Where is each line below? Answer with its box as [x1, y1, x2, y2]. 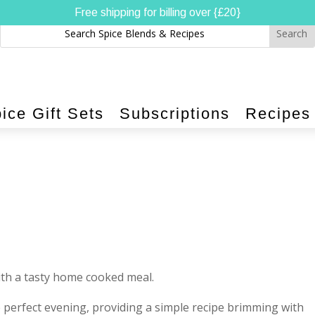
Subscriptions [120, 105, 230, 122]
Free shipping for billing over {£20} [75, 6, 240, 18]
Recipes [245, 105, 311, 122]
